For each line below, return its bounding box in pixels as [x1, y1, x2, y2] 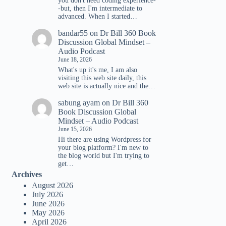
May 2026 [32, 208, 65, 217]
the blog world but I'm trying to [58, 152, 150, 160]
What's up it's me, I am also [58, 66, 138, 74]
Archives [12, 170, 42, 179]
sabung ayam [58, 98, 100, 107]
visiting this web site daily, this [58, 74, 147, 82]
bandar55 [58, 29, 88, 38]
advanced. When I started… [58, 13, 138, 21]
